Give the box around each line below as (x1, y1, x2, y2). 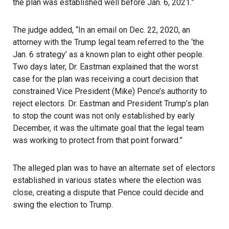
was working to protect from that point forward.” (13, 135, 182, 145)
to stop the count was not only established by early (13, 111, 195, 121)
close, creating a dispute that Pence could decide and (13, 188, 203, 197)
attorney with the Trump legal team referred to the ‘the (13, 37, 204, 47)
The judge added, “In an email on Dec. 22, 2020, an (13, 25, 190, 35)
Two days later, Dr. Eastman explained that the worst (13, 62, 198, 72)
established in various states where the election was (13, 175, 201, 185)
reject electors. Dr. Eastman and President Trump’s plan (13, 99, 209, 108)
